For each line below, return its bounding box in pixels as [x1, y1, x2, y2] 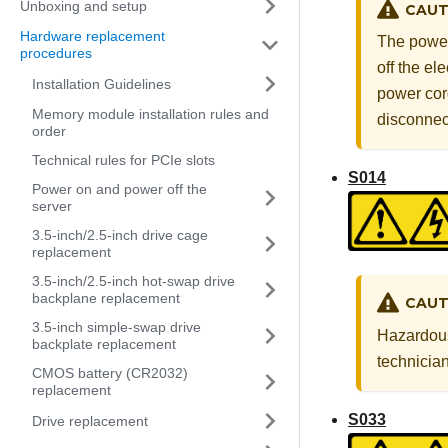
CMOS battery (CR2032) [32, 365, 188, 381]
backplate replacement [32, 336, 176, 352]
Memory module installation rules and [32, 106, 269, 122]
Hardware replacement [20, 28, 165, 44]
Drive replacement [32, 412, 148, 429]
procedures [20, 45, 92, 61]
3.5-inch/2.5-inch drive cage [32, 227, 208, 243]
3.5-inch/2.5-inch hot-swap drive [32, 273, 235, 289]
